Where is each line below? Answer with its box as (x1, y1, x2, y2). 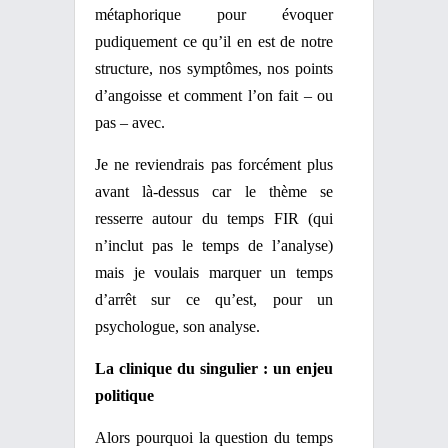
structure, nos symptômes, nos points (95, 60, 333, 77)
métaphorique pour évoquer (95, 6, 333, 23)
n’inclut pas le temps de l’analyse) (95, 237, 333, 254)
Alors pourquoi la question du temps (95, 429, 333, 446)
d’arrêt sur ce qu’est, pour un (95, 291, 333, 308)
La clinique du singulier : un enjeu (95, 360, 333, 377)
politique (95, 387, 154, 404)
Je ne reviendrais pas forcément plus (95, 156, 333, 173)
